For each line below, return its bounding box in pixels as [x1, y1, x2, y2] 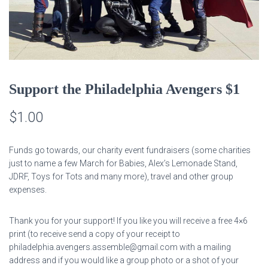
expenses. [9, 184, 47, 194]
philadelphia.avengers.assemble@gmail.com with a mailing [9, 242, 231, 252]
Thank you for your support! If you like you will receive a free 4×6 [9, 215, 248, 226]
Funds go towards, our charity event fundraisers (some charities [9, 145, 251, 155]
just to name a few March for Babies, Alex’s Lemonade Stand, [9, 158, 237, 168]
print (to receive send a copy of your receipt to [9, 229, 180, 239]
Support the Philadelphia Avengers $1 [9, 81, 240, 97]
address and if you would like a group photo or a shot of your [9, 255, 239, 265]
